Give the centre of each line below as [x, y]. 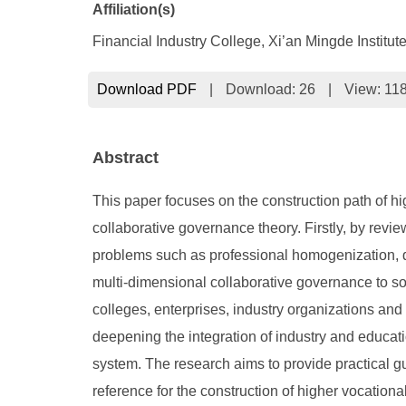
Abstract [126, 158]
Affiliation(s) [134, 10]
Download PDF [147, 89]
